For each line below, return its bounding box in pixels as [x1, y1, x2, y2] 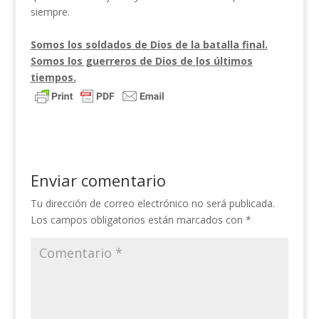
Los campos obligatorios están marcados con [30, 213, 246, 226]
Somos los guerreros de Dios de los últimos [30, 54, 253, 68]
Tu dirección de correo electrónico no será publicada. [30, 197, 275, 210]
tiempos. [30, 70, 76, 84]
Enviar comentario [30, 169, 166, 191]
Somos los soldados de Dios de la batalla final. [30, 38, 268, 51]
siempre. [30, 5, 70, 19]
